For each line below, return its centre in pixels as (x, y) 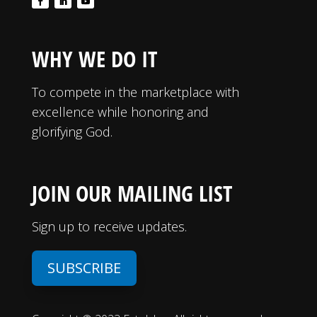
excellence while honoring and (120, 111)
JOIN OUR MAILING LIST (132, 193)
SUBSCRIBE (84, 267)
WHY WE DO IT (94, 58)
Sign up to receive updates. (109, 226)
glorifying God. (72, 131)
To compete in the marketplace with (135, 92)
